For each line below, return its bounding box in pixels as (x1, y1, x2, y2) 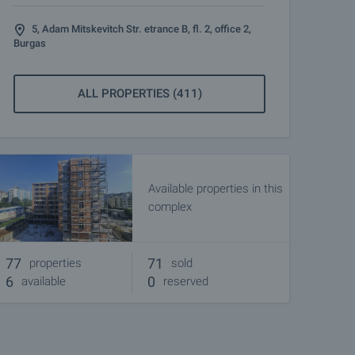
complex (148, 200, 192, 214)
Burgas (13, 37, 46, 49)
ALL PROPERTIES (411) (77, 86, 202, 101)
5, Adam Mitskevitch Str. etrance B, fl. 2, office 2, (32, 23, 251, 35)
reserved (163, 274, 208, 288)
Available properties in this (148, 181, 283, 196)
